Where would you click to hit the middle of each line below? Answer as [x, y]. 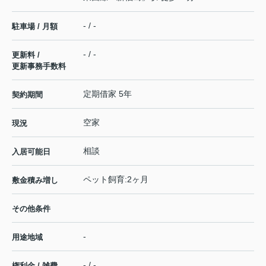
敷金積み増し [35, 180]
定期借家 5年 [107, 94]
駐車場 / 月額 [35, 27]
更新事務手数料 [39, 66]
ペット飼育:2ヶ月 [116, 180]
